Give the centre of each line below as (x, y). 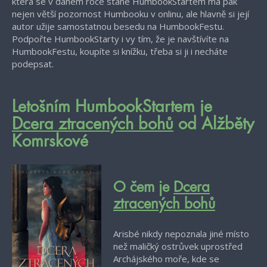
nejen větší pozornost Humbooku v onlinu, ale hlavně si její (131, 14)
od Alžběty (214, 125)
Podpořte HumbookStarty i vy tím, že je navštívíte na (120, 39)
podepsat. (33, 64)
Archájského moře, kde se (166, 259)
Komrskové (50, 142)
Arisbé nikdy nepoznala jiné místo (181, 234)
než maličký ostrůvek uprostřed (178, 246)
